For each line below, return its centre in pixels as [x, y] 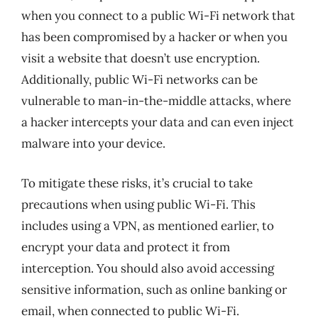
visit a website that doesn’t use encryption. [141, 58]
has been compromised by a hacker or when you [154, 37]
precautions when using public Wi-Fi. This [138, 204]
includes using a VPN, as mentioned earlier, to [148, 225]
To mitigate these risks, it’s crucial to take [137, 183]
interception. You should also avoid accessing [148, 268]
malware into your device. [93, 143]
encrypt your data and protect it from [126, 247]
